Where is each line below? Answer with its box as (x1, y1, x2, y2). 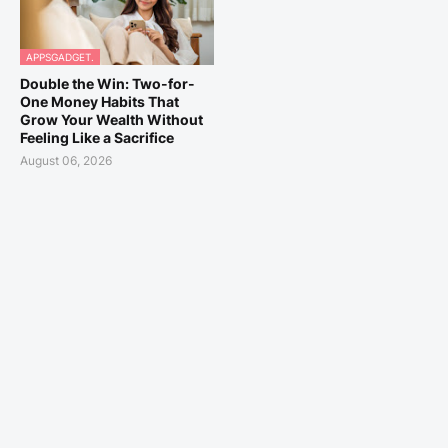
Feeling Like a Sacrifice (20, 129, 174, 147)
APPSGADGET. (26, 51, 94, 64)
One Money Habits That (20, 93, 179, 111)
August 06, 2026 (20, 153, 112, 169)
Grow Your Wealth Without (20, 111, 203, 129)
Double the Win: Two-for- (20, 75, 195, 93)
